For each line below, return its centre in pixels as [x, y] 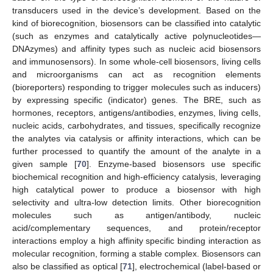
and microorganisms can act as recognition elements [136, 75]
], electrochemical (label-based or [196, 267]
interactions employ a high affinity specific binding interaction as [136, 241]
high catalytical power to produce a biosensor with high [136, 190]
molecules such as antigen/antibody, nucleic [136, 215]
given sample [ [44, 164]
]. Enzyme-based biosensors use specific [174, 164]
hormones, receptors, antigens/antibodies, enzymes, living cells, [136, 113]
